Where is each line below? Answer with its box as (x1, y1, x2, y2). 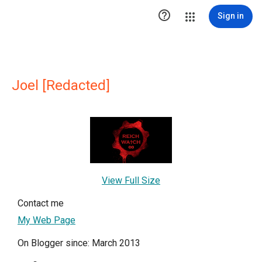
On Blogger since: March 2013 (18, 237, 140, 249)
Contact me (18, 197, 64, 209)
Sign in (218, 11, 244, 20)
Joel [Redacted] (12, 77, 110, 94)
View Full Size (102, 174, 160, 186)
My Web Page (18, 214, 75, 226)
